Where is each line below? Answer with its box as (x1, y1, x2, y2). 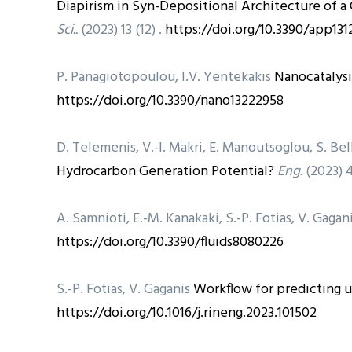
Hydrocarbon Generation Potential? (57, 159, 274, 183)
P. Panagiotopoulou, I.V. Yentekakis (57, 65, 274, 89)
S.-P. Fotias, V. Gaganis (57, 277, 193, 301)
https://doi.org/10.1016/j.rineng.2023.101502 (57, 301, 317, 324)
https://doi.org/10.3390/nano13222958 (57, 89, 284, 112)
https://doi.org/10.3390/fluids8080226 (57, 230, 284, 254)
